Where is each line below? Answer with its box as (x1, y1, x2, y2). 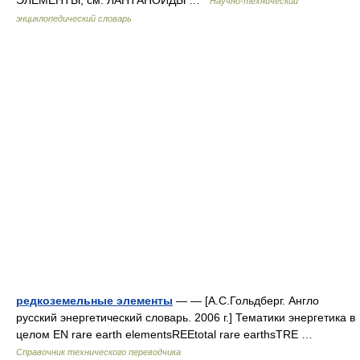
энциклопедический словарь (16, 13, 132, 23)
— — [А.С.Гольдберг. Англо (173, 293, 319, 307)
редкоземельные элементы (16, 293, 173, 307)
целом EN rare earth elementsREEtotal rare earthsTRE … (16, 327, 319, 341)
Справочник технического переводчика (16, 346, 181, 357)
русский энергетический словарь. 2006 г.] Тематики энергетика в (16, 310, 355, 324)
